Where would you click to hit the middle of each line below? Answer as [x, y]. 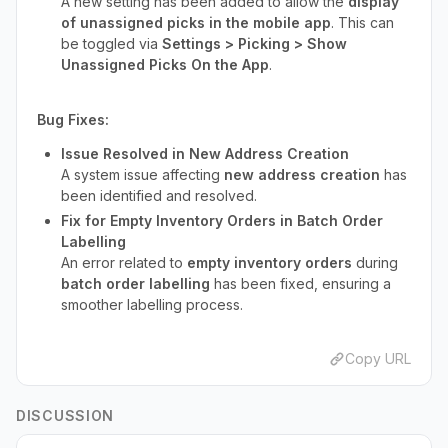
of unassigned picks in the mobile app [196, 22]
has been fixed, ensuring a [300, 283]
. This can [362, 22]
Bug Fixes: [73, 119]
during [375, 262]
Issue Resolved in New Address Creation [205, 153]
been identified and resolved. [159, 195]
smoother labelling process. [152, 304]
